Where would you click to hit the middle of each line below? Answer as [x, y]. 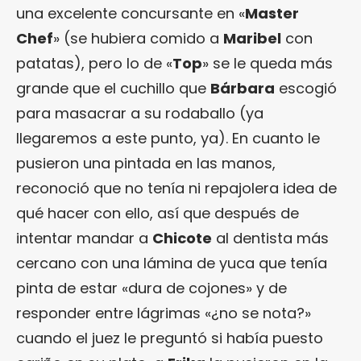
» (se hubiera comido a [138, 38]
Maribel [252, 38]
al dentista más [270, 238]
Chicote [182, 238]
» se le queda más [268, 63]
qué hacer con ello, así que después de [158, 213]
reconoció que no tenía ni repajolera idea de [176, 188]
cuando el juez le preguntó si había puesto [170, 338]
